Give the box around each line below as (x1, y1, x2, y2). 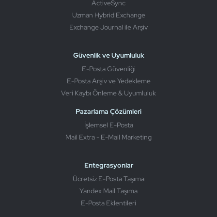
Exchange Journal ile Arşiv (69, 23, 148, 32)
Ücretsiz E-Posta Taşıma (73, 174, 144, 184)
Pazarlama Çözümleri (76, 107, 141, 116)
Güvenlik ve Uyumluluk (73, 51, 144, 60)
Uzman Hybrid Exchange (72, 11, 145, 20)
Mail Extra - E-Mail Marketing (65, 133, 152, 142)
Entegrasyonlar (84, 161, 133, 170)
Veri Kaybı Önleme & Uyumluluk (61, 89, 156, 98)
